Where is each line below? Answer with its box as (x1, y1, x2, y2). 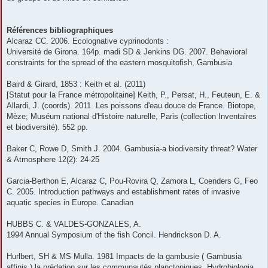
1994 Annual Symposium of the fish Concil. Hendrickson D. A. (7, 230, 221, 240)
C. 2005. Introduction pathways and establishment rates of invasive (7, 187, 240, 197)
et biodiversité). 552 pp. (7, 123, 88, 132)
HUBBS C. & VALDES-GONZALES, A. (7, 220, 141, 229)
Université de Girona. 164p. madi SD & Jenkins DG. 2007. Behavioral (7, 47, 247, 57)
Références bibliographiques (7, 26, 113, 35)
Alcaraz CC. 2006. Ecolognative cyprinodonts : (7, 36, 169, 46)
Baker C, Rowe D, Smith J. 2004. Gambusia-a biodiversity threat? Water (7, 144, 257, 154)
